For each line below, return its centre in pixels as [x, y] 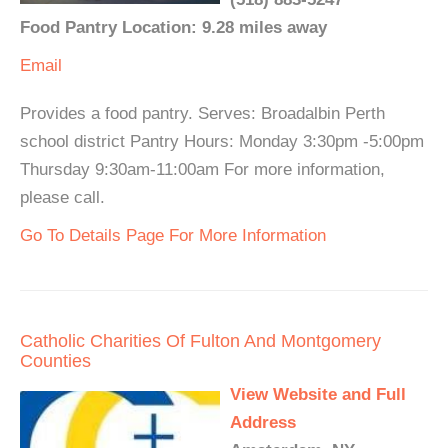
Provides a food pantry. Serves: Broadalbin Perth [202, 114]
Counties [55, 361]
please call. [62, 198]
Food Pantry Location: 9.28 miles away [173, 28]
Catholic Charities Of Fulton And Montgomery [200, 341]
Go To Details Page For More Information [173, 236]
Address [263, 423]
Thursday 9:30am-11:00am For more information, [202, 170]
